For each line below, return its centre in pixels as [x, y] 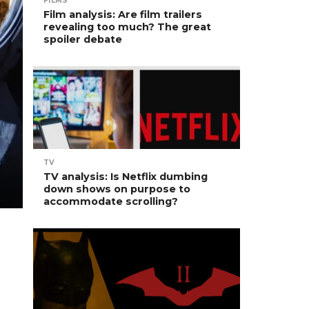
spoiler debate [83, 39]
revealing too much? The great [127, 27]
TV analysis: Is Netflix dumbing [126, 177]
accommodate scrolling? [111, 201]
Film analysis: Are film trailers [123, 14]
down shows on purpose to [117, 189]
